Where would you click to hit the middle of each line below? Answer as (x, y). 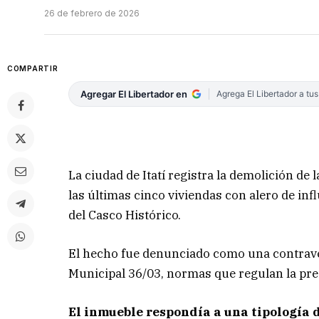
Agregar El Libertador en (134, 94)
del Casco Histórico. (125, 215)
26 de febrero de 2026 (92, 14)
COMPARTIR (33, 69)
